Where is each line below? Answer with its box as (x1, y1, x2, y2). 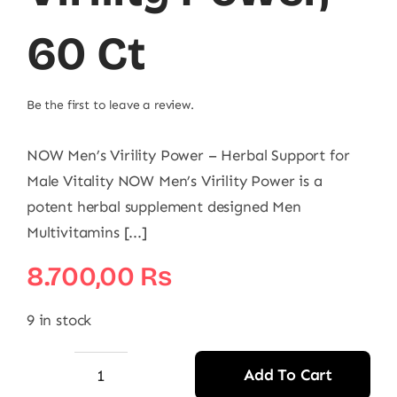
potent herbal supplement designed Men (27, 198, 301, 215)
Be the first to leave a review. (27, 97, 194, 113)
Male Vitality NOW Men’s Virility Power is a (27, 172, 323, 190)
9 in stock (27, 311, 92, 329)
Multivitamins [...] (27, 223, 147, 241)
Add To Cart (244, 365, 333, 385)
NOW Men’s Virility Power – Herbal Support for (27, 146, 350, 164)
